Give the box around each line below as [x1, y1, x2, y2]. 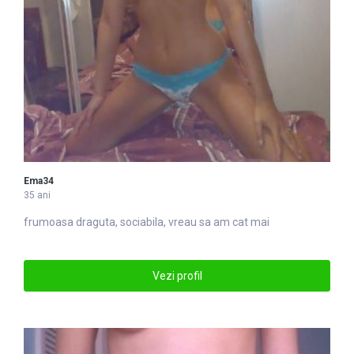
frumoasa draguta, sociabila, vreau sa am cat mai [24, 216, 269, 229]
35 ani [24, 190, 51, 201]
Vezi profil [152, 269, 202, 282]
